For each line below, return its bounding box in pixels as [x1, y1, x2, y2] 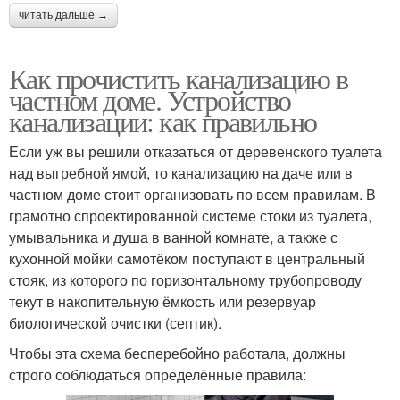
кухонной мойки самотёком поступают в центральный [9, 248, 365, 270]
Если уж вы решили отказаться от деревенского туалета [9, 141, 382, 162]
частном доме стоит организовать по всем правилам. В [9, 184, 376, 205]
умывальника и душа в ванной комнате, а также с [9, 227, 337, 248]
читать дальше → [19, 9, 108, 22]
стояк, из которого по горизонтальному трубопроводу [9, 270, 362, 291]
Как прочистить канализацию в [9, 59, 348, 98]
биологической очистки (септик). [9, 312, 221, 334]
